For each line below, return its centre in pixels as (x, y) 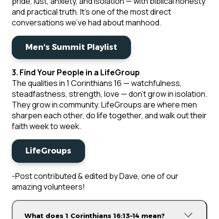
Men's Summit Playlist (71, 47)
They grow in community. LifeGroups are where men (104, 105)
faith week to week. (46, 126)
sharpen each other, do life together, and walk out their (109, 116)
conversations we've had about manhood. (87, 23)
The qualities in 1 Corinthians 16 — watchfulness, (97, 83)
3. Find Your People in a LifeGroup (76, 73)
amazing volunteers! (48, 187)
